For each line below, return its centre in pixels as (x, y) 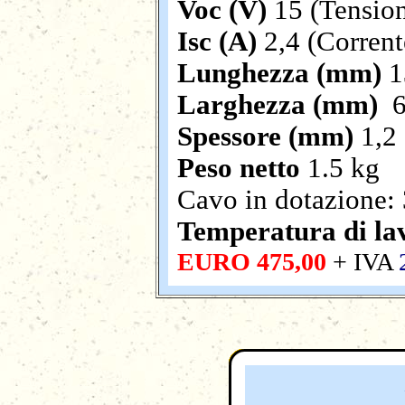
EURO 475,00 (252, 262)
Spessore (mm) (265, 137)
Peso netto (239, 168)
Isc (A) (217, 42)
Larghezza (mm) (281, 105)
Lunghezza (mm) (283, 73)
